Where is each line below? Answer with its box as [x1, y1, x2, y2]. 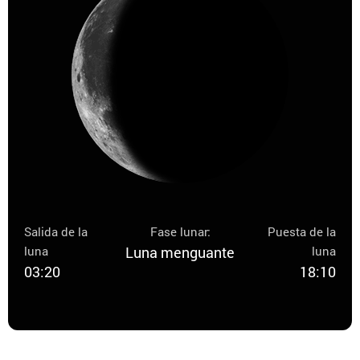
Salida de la [24, 223, 88, 239]
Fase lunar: [149, 223, 211, 239]
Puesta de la [268, 223, 336, 239]
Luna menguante [125, 243, 235, 262]
